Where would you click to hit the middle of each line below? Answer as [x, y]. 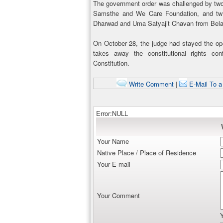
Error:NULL [112, 113]
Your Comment [118, 195]
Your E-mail [114, 164]
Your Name [113, 141]
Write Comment [150, 84]
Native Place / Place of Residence [147, 153]
